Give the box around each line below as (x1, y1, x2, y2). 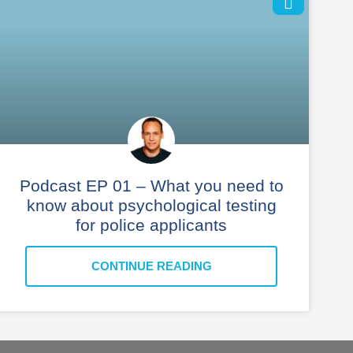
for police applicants (76, 215, 227, 234)
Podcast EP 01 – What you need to (19, 176, 284, 195)
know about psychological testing (26, 195, 277, 214)
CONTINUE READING (91, 258, 212, 273)
